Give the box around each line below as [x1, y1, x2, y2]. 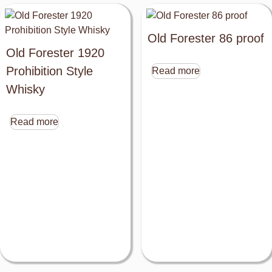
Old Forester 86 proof [147, 32, 264, 46]
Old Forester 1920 [6, 46, 104, 60]
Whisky [6, 83, 45, 97]
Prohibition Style [6, 64, 93, 78]
